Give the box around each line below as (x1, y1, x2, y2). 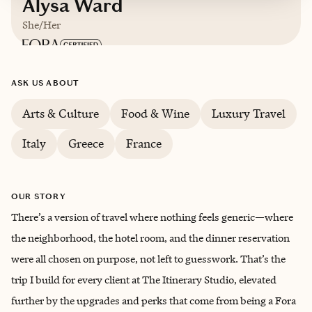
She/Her (22, 18, 61, 31)
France (126, 136, 162, 151)
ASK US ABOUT (11, 78, 79, 88)
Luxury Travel (212, 106, 286, 121)
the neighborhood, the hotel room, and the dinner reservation (11, 231, 290, 244)
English (40, 105, 80, 121)
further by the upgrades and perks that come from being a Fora (11, 294, 296, 307)
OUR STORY (11, 192, 66, 201)
